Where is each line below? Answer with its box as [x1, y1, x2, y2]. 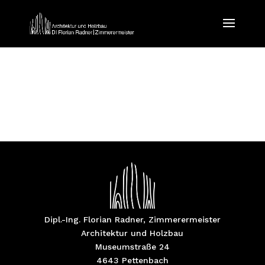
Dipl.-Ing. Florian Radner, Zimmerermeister [44, 214, 221, 224]
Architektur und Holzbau [81, 228, 184, 238]
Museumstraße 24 [95, 241, 170, 251]
